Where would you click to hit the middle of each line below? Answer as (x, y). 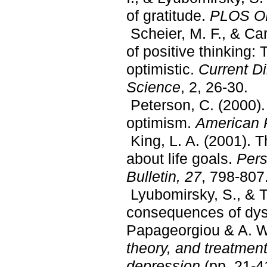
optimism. (161, 122)
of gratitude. (168, 15)
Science (153, 87)
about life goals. (181, 158)
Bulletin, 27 (164, 176)
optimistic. (162, 69)
